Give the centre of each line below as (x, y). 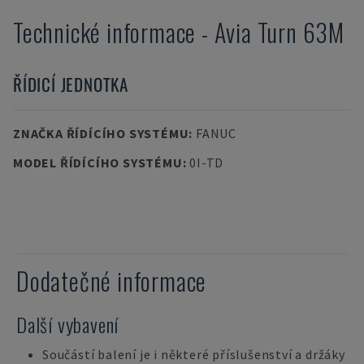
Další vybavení (68, 324)
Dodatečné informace (112, 281)
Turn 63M (301, 32)
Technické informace (105, 32)
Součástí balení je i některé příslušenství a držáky (194, 354)
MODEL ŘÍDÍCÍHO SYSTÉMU (98, 162)
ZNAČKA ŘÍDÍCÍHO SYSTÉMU (101, 133)
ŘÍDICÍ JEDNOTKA (71, 84)
